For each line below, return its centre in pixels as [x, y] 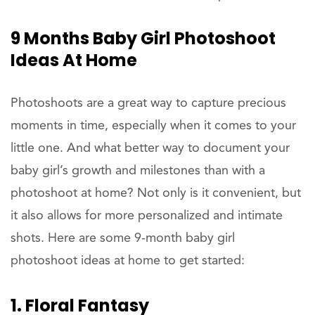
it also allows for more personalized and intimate [147, 216]
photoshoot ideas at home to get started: [128, 261]
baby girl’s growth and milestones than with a [138, 171]
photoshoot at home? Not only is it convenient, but [156, 194]
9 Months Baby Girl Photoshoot [143, 39]
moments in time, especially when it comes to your [153, 126]
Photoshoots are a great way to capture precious [148, 104]
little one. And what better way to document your [150, 149]
